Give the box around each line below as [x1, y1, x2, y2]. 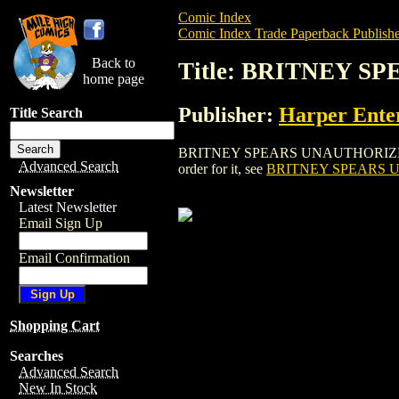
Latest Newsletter [19, 199, 117, 215]
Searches [10, 348, 63, 363]
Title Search [10, 105, 83, 120]
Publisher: [178, 102, 279, 126]
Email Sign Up [19, 216, 102, 231]
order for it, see [178, 160, 266, 176]
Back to [92, 55, 135, 70]
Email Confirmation [19, 250, 130, 265]
